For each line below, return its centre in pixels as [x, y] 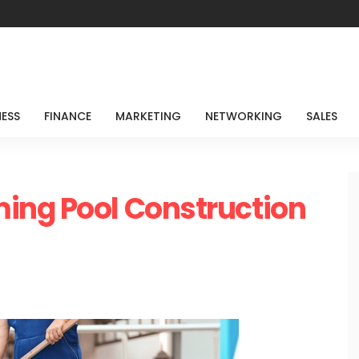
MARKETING [148, 116]
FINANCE [67, 116]
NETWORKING [243, 116]
